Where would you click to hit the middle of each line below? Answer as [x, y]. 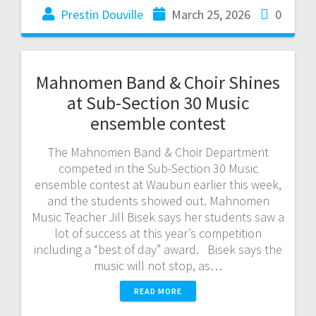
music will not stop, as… [158, 265]
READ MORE [158, 291]
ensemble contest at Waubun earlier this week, [158, 184]
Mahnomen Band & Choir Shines [158, 82]
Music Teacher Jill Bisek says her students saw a [158, 217]
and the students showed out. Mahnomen [158, 200]
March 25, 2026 [211, 14]
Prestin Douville [102, 14]
